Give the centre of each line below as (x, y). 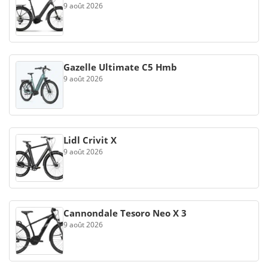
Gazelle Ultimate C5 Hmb (120, 67)
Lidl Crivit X (90, 140)
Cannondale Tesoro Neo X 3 (125, 213)
